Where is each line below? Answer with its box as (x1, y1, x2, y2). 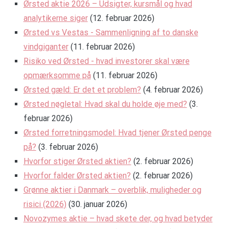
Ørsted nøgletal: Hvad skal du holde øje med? (23, 99, 187, 109)
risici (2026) (23, 199, 66, 210)
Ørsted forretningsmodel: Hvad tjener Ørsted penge (23, 128, 212, 138)
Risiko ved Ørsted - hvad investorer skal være (23, 56, 190, 66)
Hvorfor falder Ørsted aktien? (23, 171, 131, 181)
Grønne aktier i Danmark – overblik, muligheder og (23, 185, 201, 195)
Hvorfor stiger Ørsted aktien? (23, 156, 131, 167)
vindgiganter (23, 42, 68, 52)
